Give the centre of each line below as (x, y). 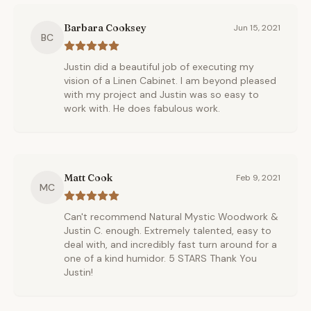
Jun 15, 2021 (257, 28)
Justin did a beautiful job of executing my (159, 67)
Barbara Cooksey (105, 28)
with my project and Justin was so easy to (161, 94)
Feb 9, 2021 (258, 178)
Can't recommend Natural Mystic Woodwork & (171, 217)
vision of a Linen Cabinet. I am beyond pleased (170, 81)
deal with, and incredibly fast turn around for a (170, 244)
